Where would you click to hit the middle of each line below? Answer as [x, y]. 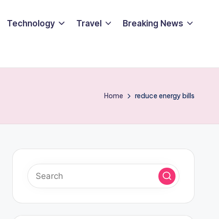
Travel [89, 23]
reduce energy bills [165, 96]
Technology [31, 23]
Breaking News [153, 23]
